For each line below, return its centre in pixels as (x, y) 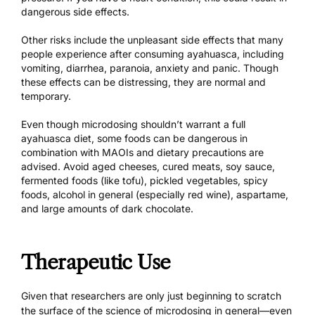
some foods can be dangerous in (171, 138)
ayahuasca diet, (58, 138)
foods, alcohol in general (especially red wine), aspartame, (155, 194)
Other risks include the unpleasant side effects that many (152, 39)
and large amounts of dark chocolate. (107, 208)
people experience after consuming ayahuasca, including (153, 53)
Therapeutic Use (96, 262)
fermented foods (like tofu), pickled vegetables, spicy (144, 180)
